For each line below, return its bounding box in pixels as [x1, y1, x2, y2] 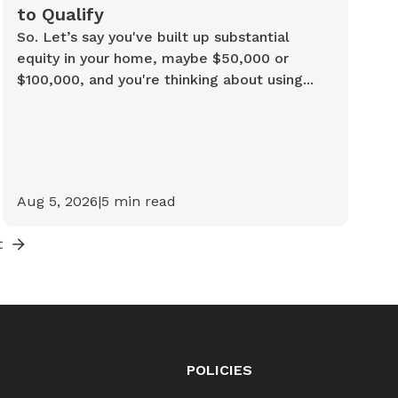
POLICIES [186, 362, 252, 379]
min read [108, 193, 176, 211]
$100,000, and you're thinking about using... [16, 71, 314, 89]
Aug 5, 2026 [16, 193, 98, 211]
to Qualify [16, 4, 104, 26]
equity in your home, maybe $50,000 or [16, 50, 289, 68]
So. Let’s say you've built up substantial [16, 28, 290, 46]
